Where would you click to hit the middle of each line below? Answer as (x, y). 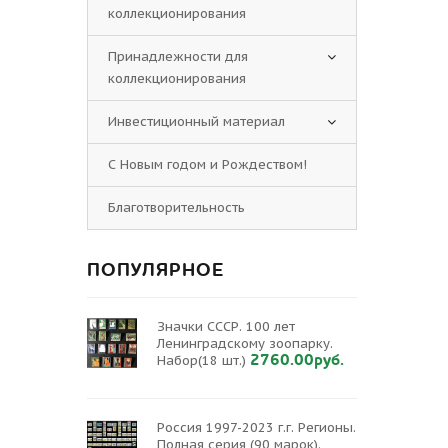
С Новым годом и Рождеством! (207, 164)
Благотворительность (176, 207)
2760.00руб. (297, 360)
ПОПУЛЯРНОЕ (155, 270)
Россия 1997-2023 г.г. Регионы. (256, 427)
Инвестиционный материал (196, 121)
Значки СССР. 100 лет (226, 326)
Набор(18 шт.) (201, 360)
